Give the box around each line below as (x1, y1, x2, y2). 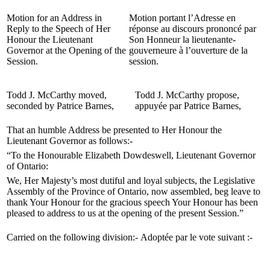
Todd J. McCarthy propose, (135, 89, 239, 100)
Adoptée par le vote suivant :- (140, 231, 253, 242)
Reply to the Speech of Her (7, 23, 110, 34)
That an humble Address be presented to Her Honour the (7, 124, 222, 135)
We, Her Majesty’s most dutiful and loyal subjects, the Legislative (7, 175, 255, 186)
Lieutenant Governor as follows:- (7, 135, 133, 146)
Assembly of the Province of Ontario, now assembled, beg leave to (7, 186, 260, 196)
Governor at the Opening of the (7, 45, 126, 55)
